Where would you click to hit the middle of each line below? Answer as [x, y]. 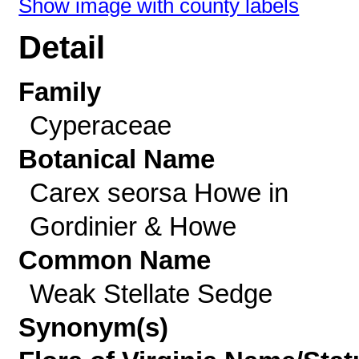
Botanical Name [117, 159]
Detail [62, 48]
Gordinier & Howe [133, 226]
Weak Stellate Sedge [151, 294]
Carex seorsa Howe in [159, 193]
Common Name [115, 260]
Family [60, 92]
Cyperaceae [100, 125]
